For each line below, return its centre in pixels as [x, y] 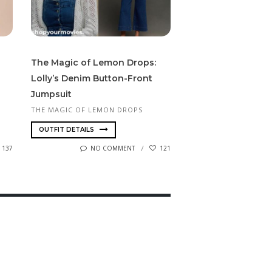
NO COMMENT [113, 148]
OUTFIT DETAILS [67, 130]
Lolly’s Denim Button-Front [92, 78]
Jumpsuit [51, 94]
